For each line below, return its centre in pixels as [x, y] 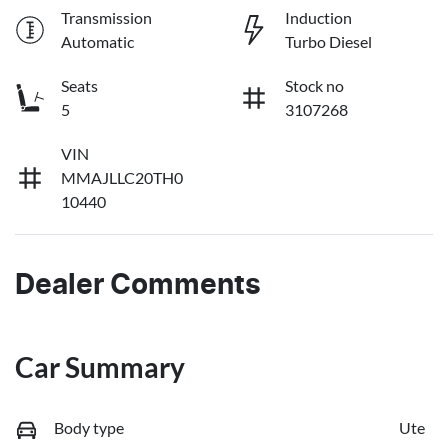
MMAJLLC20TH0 [122, 177]
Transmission [106, 17]
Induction [318, 17]
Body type [89, 427]
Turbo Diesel [328, 41]
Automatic [97, 41]
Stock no [314, 85]
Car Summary [100, 366]
